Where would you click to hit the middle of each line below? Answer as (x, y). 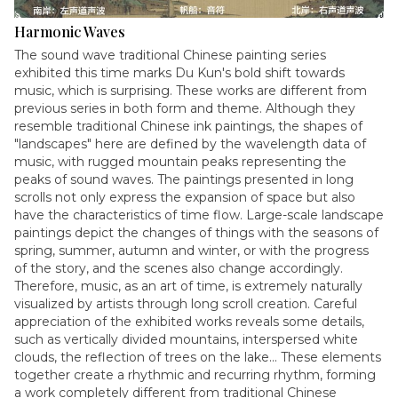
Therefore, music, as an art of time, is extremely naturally (188, 286)
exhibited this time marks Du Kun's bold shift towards (179, 73)
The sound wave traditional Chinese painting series (170, 55)
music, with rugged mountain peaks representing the (180, 162)
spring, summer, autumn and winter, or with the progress (191, 251)
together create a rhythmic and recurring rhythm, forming (195, 375)
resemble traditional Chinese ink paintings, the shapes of (188, 126)
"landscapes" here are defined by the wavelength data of (190, 144)
